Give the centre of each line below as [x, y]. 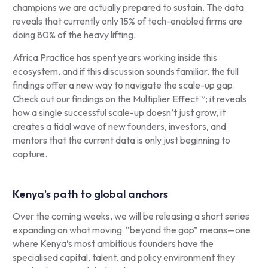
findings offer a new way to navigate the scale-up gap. [124, 85]
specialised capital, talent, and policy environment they [124, 257]
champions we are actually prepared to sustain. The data [128, 7]
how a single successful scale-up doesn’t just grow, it [119, 112]
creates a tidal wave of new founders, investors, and [119, 126]
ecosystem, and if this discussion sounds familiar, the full [125, 71]
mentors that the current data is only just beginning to [121, 140]
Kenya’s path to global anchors [90, 194]
